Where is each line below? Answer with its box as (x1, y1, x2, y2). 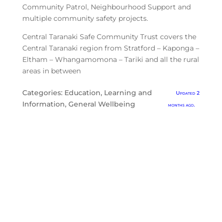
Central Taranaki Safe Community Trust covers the (22, 32, 196, 41)
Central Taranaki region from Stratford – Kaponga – (22, 44, 199, 53)
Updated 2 (175, 90, 200, 96)
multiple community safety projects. (22, 14, 148, 23)
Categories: (22, 88, 64, 97)
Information (22, 100, 65, 109)
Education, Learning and (64, 88, 152, 97)
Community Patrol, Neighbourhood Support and (22, 2, 191, 11)
